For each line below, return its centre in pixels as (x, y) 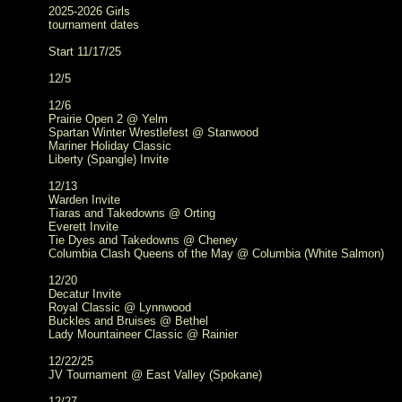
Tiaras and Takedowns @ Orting (132, 213)
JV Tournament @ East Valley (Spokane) (155, 375)
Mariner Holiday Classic (110, 146)
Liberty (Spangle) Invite (109, 159)
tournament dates (94, 25)
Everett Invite (83, 227)
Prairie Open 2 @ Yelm (108, 119)
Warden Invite (84, 200)
